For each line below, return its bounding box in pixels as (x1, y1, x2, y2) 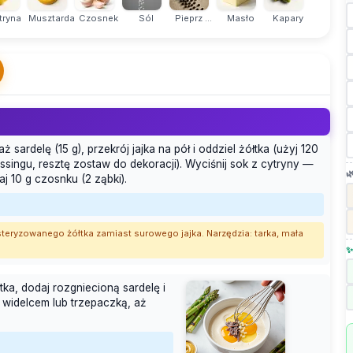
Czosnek (79, 12, 118, 24)
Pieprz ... (174, 12, 212, 24)
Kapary (272, 12, 303, 24)
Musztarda (28, 12, 75, 24)
